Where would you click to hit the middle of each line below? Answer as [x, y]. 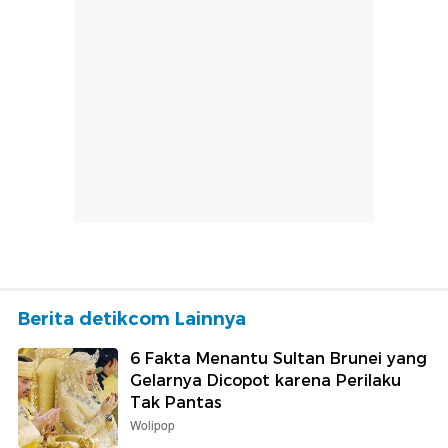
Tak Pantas [176, 402]
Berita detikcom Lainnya [132, 318]
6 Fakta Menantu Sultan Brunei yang [278, 358]
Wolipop [152, 426]
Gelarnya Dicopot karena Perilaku [265, 380]
